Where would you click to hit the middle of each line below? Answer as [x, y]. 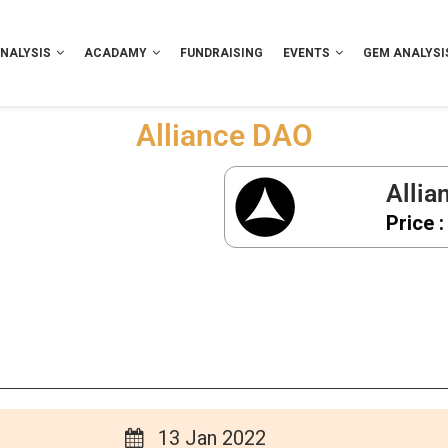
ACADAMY [115, 52]
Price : [415, 223]
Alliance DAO [224, 135]
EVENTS [306, 52]
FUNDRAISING [221, 52]
